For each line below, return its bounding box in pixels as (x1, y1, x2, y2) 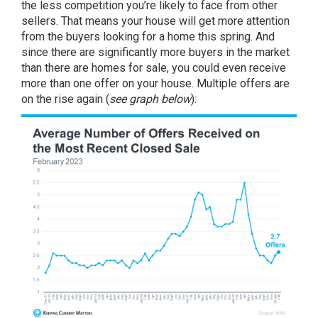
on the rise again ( (21, 92, 109, 106)
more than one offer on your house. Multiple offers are (21, 77, 290, 90)
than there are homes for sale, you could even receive (21, 61, 286, 75)
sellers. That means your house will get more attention (21, 14, 290, 28)
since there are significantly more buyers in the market (21, 45, 290, 59)
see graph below (109, 92, 191, 106)
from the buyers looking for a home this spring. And (21, 30, 275, 43)
